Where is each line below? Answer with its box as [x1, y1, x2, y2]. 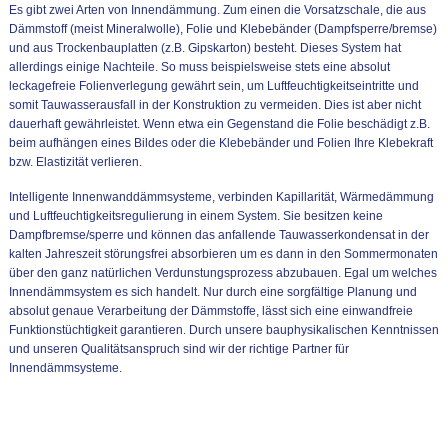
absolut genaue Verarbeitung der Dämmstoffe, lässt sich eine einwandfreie [8, 304, 413, 318]
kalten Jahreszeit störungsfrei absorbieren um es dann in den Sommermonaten [8, 247, 438, 261]
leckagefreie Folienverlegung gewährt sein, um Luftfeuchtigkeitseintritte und [8, 79, 419, 93]
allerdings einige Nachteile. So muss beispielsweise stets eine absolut [8, 60, 390, 74]
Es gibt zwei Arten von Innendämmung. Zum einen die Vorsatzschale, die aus [8, 3, 426, 17]
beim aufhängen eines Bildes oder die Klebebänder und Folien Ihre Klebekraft [8, 136, 433, 150]
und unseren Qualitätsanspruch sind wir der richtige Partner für [8, 342, 349, 356]
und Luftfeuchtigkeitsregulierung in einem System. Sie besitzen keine [8, 209, 383, 223]
